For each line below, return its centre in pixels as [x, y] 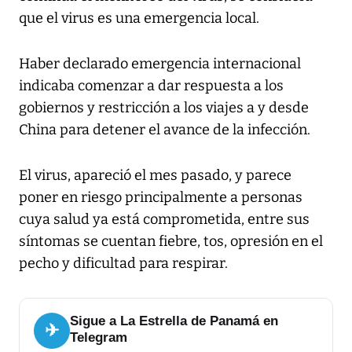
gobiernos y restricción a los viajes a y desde [164, 108]
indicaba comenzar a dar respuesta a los [151, 86]
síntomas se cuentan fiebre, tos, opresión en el [171, 242]
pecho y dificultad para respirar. [123, 264]
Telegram [99, 338]
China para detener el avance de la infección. [165, 130]
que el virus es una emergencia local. [139, 18]
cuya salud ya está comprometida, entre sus [164, 220]
